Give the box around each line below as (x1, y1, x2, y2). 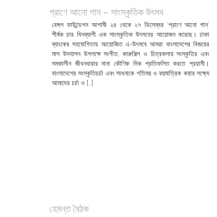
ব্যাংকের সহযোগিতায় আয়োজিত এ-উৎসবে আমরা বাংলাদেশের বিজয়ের (52, 40, 209, 48)
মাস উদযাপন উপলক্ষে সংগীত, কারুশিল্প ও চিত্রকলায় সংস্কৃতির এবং (52, 50, 209, 58)
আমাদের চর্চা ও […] (52, 79, 93, 87)
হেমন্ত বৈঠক (49, 203, 89, 215)
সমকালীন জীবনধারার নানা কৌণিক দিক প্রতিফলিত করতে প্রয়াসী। (52, 60, 209, 67)
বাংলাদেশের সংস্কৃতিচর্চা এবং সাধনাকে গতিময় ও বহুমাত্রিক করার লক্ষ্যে (52, 69, 209, 77)
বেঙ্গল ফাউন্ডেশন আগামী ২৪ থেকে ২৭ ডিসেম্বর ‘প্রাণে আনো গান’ (52, 21, 209, 29)
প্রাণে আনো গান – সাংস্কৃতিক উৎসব (49, 6, 163, 18)
